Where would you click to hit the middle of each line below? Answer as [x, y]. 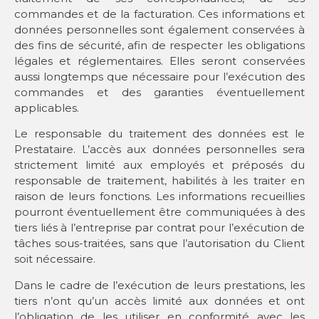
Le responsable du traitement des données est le [159, 134]
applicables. [47, 108]
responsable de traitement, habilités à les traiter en [159, 181]
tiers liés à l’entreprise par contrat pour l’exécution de [159, 228]
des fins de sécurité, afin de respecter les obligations [159, 45]
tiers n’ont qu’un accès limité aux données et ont [159, 300]
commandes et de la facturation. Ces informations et [159, 14]
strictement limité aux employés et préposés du [159, 165]
